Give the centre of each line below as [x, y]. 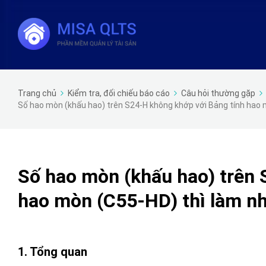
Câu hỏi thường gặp [218, 93]
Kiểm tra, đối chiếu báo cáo [119, 93]
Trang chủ [37, 93]
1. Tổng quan [53, 252]
